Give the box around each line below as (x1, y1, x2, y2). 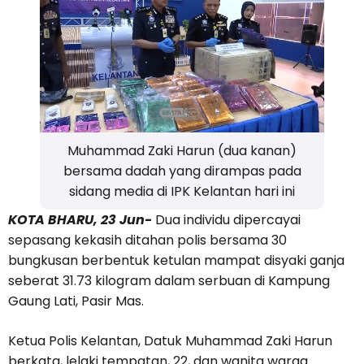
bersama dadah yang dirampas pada (63, 162, 301, 181)
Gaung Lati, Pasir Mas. (8, 292, 144, 311)
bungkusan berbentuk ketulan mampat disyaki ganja (8, 251, 344, 271)
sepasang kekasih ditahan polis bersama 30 (8, 231, 287, 250)
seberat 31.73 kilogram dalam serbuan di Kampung (8, 271, 330, 291)
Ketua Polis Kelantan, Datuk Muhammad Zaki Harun (8, 331, 332, 351)
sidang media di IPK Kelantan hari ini (69, 182, 295, 201)
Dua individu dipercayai (152, 210, 301, 230)
